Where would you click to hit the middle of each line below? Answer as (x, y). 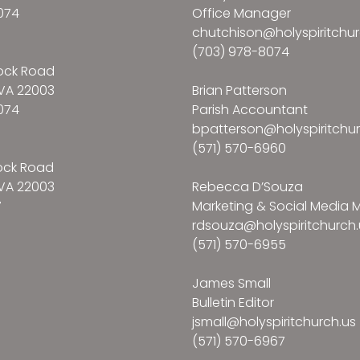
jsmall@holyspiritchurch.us (274, 322)
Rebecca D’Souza (247, 187)
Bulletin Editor (233, 303)
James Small (231, 284)
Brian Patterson (239, 91)
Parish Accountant (250, 110)
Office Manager (241, 14)
